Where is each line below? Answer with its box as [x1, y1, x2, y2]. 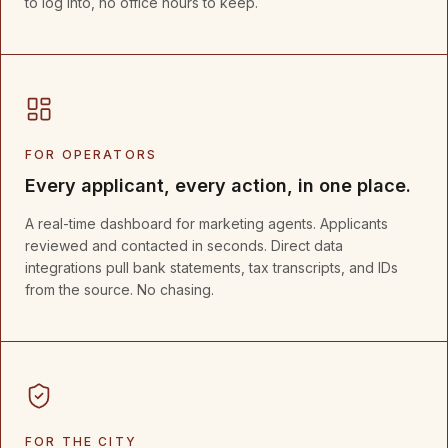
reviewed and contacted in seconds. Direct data [25, 237, 343, 254]
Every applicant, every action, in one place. [25, 175, 411, 196]
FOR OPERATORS [25, 147, 158, 162]
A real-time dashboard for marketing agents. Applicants [25, 215, 388, 232]
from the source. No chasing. [25, 281, 214, 298]
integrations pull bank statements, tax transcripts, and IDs [25, 259, 398, 276]
